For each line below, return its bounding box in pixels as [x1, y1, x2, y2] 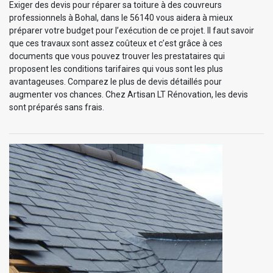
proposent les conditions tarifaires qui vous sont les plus [9, 63, 223, 74]
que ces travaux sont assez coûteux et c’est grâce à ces [9, 38, 222, 48]
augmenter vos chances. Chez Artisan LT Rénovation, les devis [9, 89, 248, 99]
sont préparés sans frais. [9, 102, 104, 112]
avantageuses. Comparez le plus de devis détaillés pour [9, 76, 222, 87]
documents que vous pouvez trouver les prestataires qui [9, 51, 225, 61]
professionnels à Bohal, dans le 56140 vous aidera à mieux [9, 12, 233, 23]
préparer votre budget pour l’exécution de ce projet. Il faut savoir [9, 25, 254, 35]
